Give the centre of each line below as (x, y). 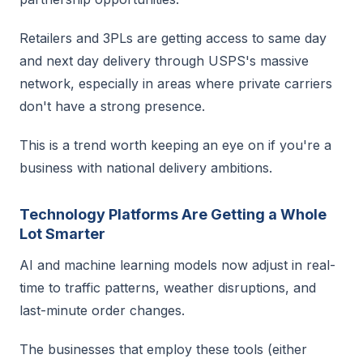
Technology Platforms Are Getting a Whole (173, 214)
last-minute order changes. (102, 310)
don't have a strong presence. (112, 106)
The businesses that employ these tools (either (163, 349)
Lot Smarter (62, 234)
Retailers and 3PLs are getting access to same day (173, 38)
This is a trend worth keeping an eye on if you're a (175, 145)
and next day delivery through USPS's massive (164, 61)
